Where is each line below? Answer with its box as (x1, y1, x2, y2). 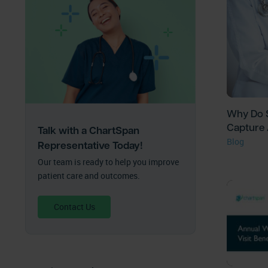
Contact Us (53, 200, 95, 212)
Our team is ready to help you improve (38, 157, 179, 168)
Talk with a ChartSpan (38, 123, 139, 138)
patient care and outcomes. (38, 170, 140, 182)
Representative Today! (38, 138, 143, 153)
